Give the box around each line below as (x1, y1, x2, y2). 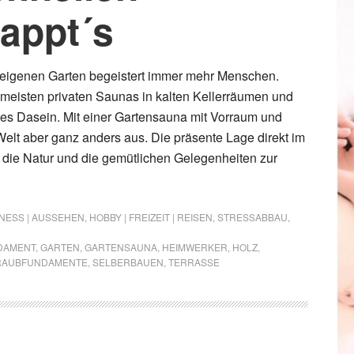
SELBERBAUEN (92, 255, 164, 269)
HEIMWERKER (162, 240, 228, 254)
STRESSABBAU (217, 210, 288, 224)
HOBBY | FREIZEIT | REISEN (89, 210, 213, 224)
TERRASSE (168, 255, 220, 269)
